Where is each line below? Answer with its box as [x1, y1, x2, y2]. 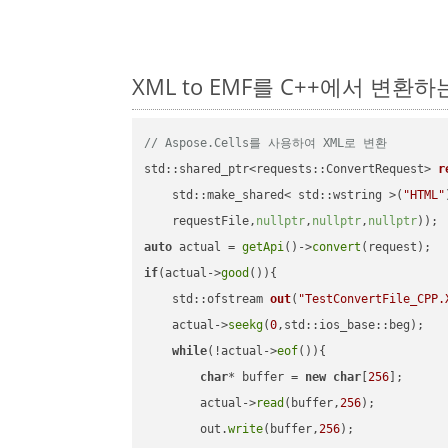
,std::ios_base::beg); [277, 318, 425, 333]
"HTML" [403, 188, 446, 203]
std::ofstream [172, 292, 271, 307]
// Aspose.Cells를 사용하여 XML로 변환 [144, 136, 388, 151]
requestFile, [144, 214, 257, 229]
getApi [242, 240, 285, 255]
